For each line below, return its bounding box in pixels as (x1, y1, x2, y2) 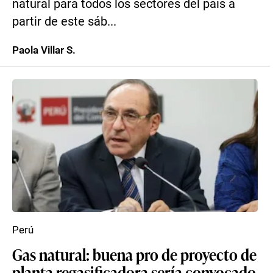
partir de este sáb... (12, 15, 116, 29)
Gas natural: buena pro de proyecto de (12, 243, 257, 265)
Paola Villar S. (12, 44, 76, 56)
